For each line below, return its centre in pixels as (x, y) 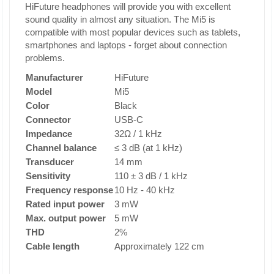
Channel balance (61, 148)
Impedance (49, 134)
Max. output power (66, 218)
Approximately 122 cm (159, 246)
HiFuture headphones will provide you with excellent (128, 6)
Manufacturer (54, 77)
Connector (48, 120)
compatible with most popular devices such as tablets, (133, 32)
